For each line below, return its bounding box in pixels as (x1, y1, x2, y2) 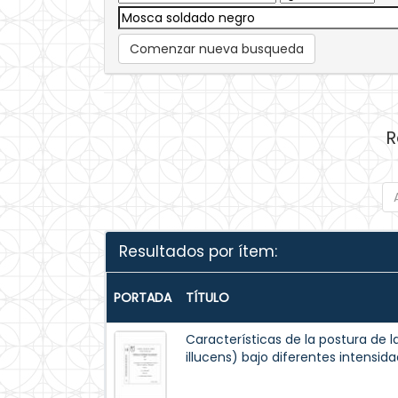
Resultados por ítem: (119, 241, 277, 262)
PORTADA (114, 289, 171, 306)
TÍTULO (186, 289, 229, 306)
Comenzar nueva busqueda (130, 40, 304, 58)
